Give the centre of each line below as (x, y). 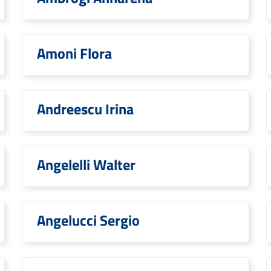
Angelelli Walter (86, 165)
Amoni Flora (74, 53)
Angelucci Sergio (88, 220)
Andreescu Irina (85, 109)
